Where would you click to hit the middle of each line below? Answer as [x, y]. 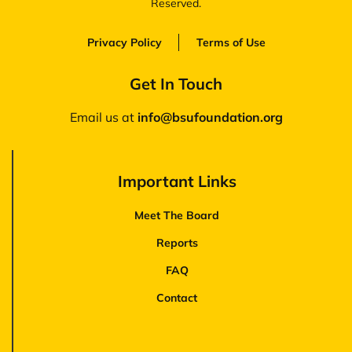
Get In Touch [176, 83]
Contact [177, 297]
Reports [177, 242]
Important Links [177, 181]
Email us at [103, 117]
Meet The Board [177, 215]
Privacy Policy [124, 42]
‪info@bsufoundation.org [210, 117]
